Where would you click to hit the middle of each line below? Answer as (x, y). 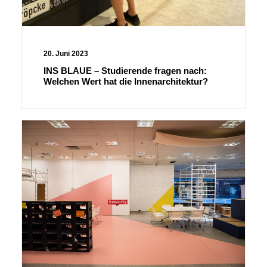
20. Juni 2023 (66, 54)
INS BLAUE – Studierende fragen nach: (125, 71)
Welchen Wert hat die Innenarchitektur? (126, 81)
